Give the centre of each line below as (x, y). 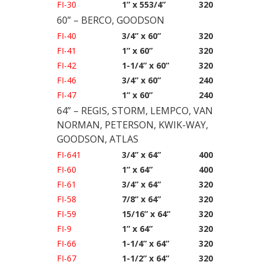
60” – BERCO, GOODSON (111, 20)
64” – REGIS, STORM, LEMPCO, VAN (135, 111)
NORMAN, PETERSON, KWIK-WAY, (132, 125)
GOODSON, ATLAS (98, 139)
